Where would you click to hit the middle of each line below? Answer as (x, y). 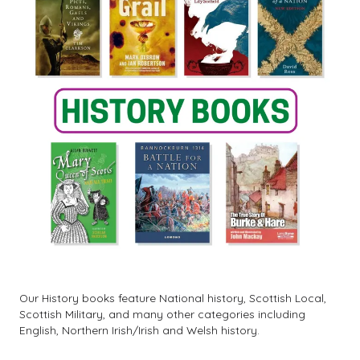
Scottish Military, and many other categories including (162, 314)
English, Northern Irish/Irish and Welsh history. (139, 330)
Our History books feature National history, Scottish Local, (173, 298)
